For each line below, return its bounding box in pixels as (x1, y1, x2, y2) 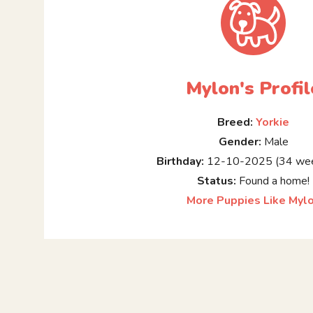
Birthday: (156, 154, 205, 170)
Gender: (218, 134, 261, 150)
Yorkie (256, 115, 290, 131)
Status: (197, 173, 237, 189)
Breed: (217, 115, 254, 131)
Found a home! (236, 173, 310, 189)
